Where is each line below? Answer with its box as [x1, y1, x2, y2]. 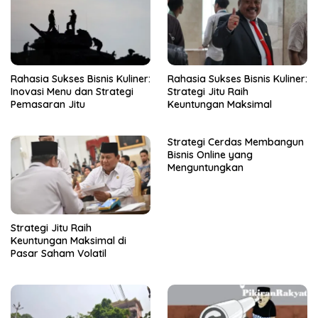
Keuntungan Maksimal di [11, 234, 126, 248]
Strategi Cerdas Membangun [168, 136, 304, 149]
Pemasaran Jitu [11, 98, 85, 111]
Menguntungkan [168, 161, 243, 175]
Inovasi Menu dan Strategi [11, 85, 133, 99]
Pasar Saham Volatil [11, 247, 106, 261]
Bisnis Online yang [168, 148, 253, 162]
